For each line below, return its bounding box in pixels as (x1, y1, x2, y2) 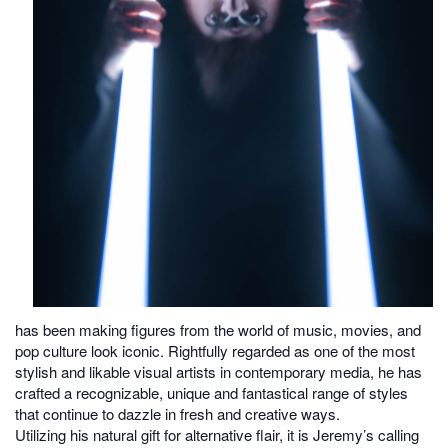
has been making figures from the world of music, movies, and (15, 319, 421, 341)
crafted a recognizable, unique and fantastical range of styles (15, 382, 408, 404)
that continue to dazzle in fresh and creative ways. (15, 403, 340, 425)
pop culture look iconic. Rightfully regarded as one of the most (15, 340, 415, 362)
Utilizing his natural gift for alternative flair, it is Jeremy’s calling (15, 424, 419, 446)
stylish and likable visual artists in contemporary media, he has (15, 361, 422, 383)
